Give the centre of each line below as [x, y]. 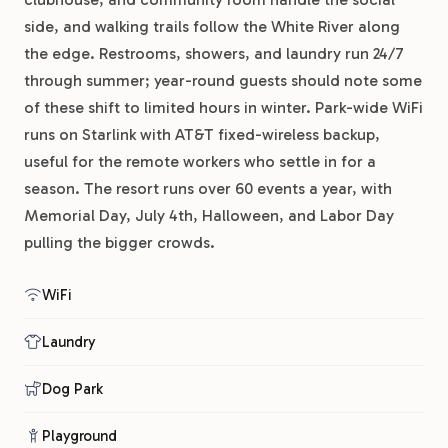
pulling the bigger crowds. [119, 242]
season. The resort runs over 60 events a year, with [208, 188]
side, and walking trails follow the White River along [212, 26]
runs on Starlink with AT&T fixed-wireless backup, [202, 134]
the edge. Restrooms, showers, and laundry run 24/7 [214, 53]
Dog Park [72, 388]
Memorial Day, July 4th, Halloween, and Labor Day [209, 215]
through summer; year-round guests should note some [223, 80]
